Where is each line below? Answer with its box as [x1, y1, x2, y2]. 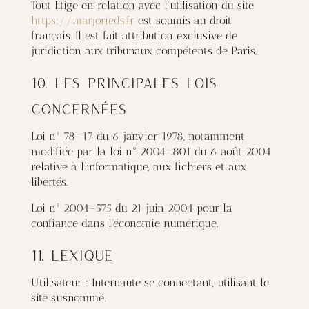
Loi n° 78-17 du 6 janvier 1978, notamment [30, 130, 245, 143]
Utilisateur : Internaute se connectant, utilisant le [30, 276, 269, 289]
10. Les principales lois [30, 74, 217, 91]
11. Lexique [30, 246, 113, 263]
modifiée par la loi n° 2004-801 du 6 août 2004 [30, 145, 271, 158]
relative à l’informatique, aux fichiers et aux [30, 160, 246, 173]
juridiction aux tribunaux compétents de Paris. [30, 44, 257, 57]
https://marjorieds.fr [30, 14, 134, 27]
